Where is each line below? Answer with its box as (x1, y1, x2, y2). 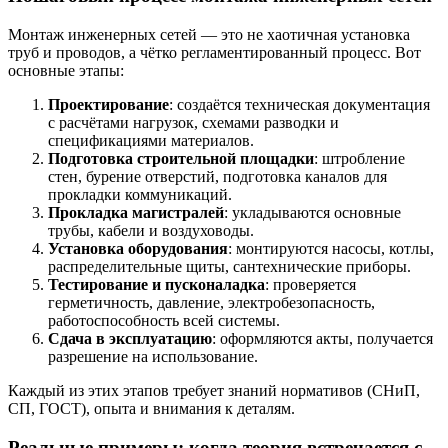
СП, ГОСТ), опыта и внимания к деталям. (8, 399, 295, 417)
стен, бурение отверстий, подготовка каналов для (48, 167, 387, 185)
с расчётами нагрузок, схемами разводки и (48, 113, 339, 131)
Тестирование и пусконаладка (48, 275, 265, 293)
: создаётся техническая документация (169, 95, 430, 113)
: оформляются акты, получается (212, 329, 433, 347)
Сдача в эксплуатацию (48, 329, 212, 347)
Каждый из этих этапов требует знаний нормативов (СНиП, (8, 381, 420, 399)
